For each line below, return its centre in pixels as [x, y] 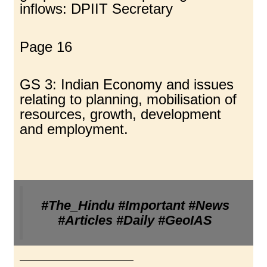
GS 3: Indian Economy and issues [127, 84]
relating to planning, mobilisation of [128, 99]
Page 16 [46, 46]
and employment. [74, 129]
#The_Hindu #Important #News [135, 206]
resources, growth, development [121, 114]
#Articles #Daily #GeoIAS [135, 221]
